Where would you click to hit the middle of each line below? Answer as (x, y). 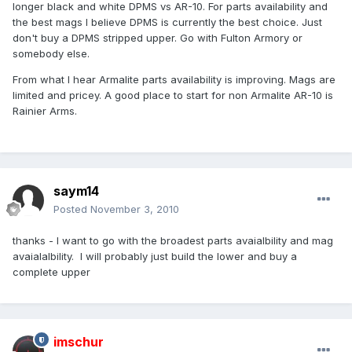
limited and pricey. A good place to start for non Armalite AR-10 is (173, 95)
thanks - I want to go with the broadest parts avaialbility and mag (173, 241)
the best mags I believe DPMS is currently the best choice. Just (167, 22)
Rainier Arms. (45, 111)
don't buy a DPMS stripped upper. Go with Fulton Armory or (158, 38)
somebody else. (51, 54)
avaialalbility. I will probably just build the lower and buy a (155, 257)
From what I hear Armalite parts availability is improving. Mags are (174, 80)
